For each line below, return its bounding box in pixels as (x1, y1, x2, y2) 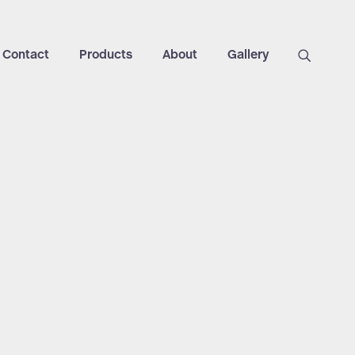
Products (79, 49, 133, 61)
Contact (2, 49, 50, 61)
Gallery (227, 49, 270, 61)
